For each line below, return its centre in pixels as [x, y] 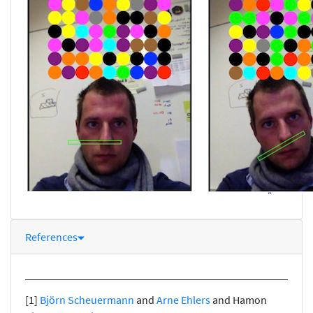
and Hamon [240, 299]
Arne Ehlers [184, 299]
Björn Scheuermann [87, 299]
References [51, 236]
